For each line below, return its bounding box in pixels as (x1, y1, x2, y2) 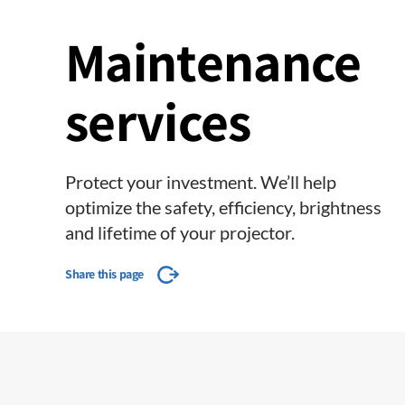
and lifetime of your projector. (65, 221, 295, 243)
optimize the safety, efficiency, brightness (65, 196, 381, 218)
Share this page (65, 266, 144, 282)
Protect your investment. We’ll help (65, 171, 336, 193)
